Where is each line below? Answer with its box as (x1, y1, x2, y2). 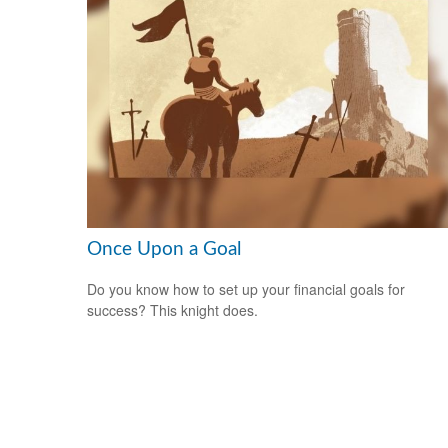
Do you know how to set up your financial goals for (87, 279, 405, 300)
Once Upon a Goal (87, 239, 241, 259)
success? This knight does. (87, 300, 258, 321)
